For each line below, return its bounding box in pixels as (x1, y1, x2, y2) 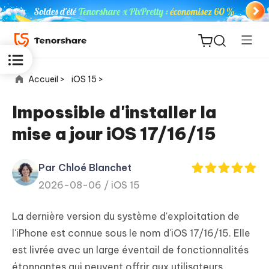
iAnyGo (30, 248, 68, 262)
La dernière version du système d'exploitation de (12, 210, 240, 223)
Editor (30, 217, 62, 231)
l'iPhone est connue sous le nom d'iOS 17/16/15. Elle (12, 227, 250, 240)
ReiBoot (30, 138, 72, 152)
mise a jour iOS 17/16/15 (12, 123, 216, 144)
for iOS (30, 154, 66, 168)
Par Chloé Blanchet (38, 162, 131, 174)
